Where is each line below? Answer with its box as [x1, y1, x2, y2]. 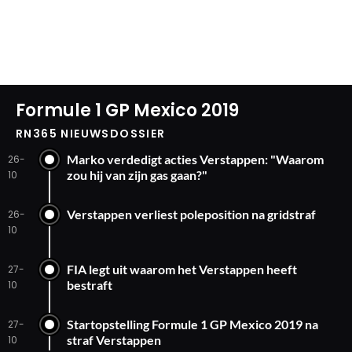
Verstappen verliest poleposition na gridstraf [67, 207, 316, 222]
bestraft [67, 277, 112, 293]
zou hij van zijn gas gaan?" [67, 167, 207, 183]
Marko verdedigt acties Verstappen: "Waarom [67, 152, 324, 167]
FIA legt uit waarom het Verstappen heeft [67, 262, 297, 277]
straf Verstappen [67, 332, 161, 348]
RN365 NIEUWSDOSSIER [16, 126, 166, 142]
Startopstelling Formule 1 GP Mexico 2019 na [67, 317, 318, 332]
